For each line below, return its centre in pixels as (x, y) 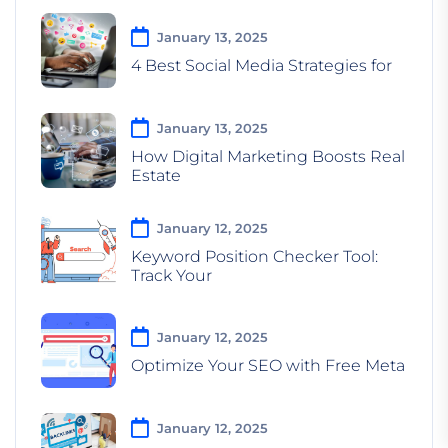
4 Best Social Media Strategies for (261, 66)
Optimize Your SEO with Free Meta (268, 366)
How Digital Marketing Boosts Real (268, 156)
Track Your (171, 275)
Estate (156, 175)
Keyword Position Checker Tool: (254, 256)
